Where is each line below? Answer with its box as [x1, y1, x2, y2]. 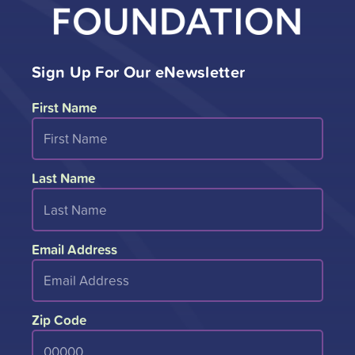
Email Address [32, 239, 117, 259]
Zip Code [32, 310, 86, 330]
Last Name [32, 168, 95, 189]
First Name [32, 97, 97, 117]
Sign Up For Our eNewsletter [32, 59, 246, 83]
